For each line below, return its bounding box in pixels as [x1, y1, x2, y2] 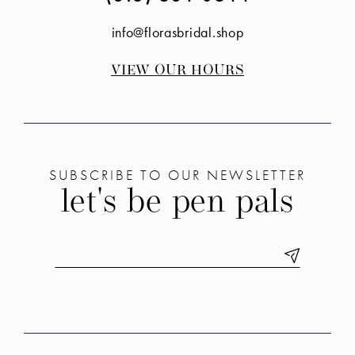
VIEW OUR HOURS [110, 63, 245, 78]
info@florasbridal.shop [111, 22, 244, 41]
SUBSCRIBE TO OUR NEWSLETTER [49, 165, 306, 184]
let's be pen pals [61, 186, 294, 219]
